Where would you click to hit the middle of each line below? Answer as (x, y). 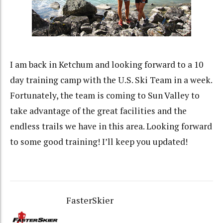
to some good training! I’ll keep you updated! (99, 141)
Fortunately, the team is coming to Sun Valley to (105, 95)
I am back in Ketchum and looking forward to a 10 (107, 64)
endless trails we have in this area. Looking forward (111, 126)
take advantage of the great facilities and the (98, 111)
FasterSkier (90, 200)
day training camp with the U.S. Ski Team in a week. (111, 80)
